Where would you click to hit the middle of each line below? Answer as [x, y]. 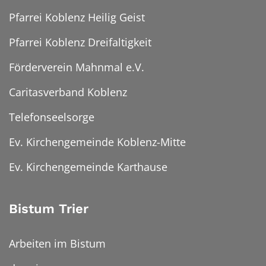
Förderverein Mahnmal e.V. [77, 67]
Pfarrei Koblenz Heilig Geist [77, 18]
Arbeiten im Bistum [57, 244]
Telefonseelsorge [52, 117]
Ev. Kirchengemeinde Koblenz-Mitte [97, 142]
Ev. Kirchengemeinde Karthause [88, 167]
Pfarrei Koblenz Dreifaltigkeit [80, 42]
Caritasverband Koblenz [68, 92]
